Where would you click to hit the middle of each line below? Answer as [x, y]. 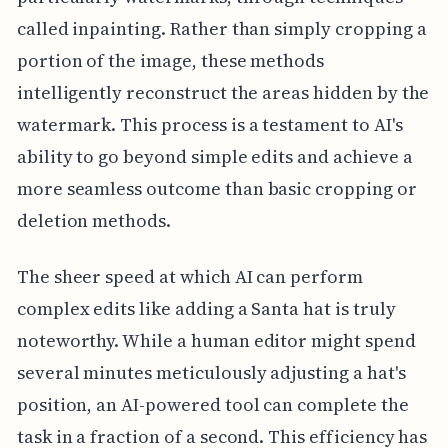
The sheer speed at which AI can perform [189, 276]
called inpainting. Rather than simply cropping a [221, 28]
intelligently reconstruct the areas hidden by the [223, 92]
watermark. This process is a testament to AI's [209, 124]
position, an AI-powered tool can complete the [212, 404]
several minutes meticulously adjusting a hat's [211, 372]
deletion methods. [93, 220]
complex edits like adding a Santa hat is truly [206, 308]
